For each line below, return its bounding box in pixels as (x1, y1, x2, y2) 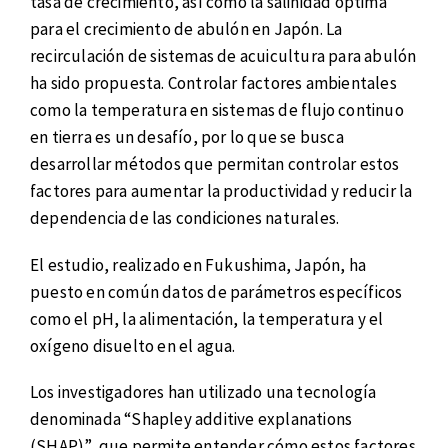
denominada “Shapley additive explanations (30, 408, 353, 431)
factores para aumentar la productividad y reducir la (30, 180, 413, 203)
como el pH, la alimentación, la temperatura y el (30, 307, 384, 330)
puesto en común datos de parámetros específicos (30, 280, 403, 303)
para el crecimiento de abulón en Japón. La (30, 18, 343, 41)
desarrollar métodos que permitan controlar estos (30, 153, 400, 176)
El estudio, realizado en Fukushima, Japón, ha (30, 253, 367, 276)
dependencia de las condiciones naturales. (30, 207, 340, 230)
